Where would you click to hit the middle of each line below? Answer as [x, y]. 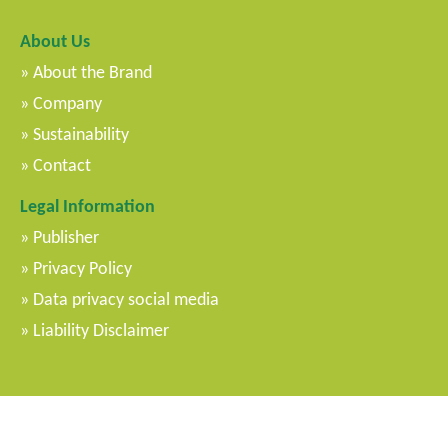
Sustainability [81, 133]
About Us [55, 40]
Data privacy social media [126, 298]
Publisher [66, 236]
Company [67, 102]
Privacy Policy [82, 267]
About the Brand [92, 71]
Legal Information [87, 205]
